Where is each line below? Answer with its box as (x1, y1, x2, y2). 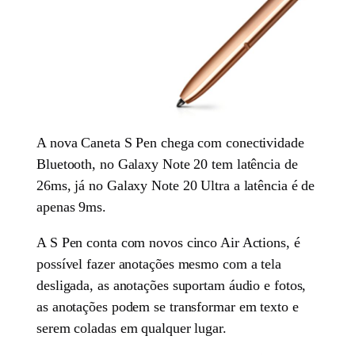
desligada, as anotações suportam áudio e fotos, (36, 277, 307, 294)
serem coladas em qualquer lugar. (36, 320, 227, 337)
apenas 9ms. (36, 199, 106, 216)
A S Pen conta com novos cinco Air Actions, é (36, 235, 300, 251)
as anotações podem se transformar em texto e (36, 299, 299, 315)
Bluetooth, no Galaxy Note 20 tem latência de (36, 156, 298, 173)
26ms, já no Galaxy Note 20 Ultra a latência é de (36, 177, 315, 194)
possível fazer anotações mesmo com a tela (36, 256, 281, 273)
